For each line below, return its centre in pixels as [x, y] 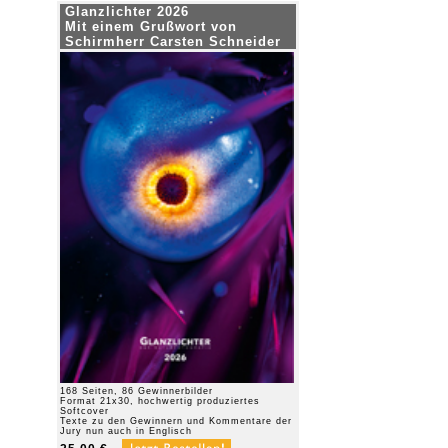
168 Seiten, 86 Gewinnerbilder [136, 391]
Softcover [84, 411]
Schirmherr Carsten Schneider [173, 41]
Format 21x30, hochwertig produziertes [160, 401]
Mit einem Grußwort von [151, 26]
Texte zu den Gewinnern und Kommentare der [176, 421]
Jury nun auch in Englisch [126, 431]
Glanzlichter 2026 [127, 11]
